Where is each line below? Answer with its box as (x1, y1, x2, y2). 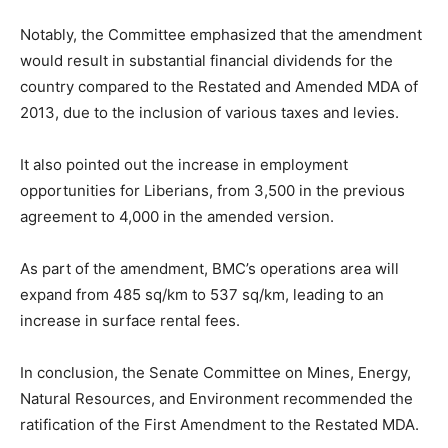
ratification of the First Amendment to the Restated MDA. (20, 415, 419, 435)
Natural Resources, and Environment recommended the (20, 389, 413, 409)
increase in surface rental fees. (20, 311, 240, 331)
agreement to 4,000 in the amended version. (20, 207, 334, 227)
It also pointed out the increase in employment (20, 155, 348, 175)
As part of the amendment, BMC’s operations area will (20, 259, 399, 279)
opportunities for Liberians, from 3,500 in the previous (20, 181, 405, 201)
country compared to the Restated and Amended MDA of (20, 77, 418, 97)
